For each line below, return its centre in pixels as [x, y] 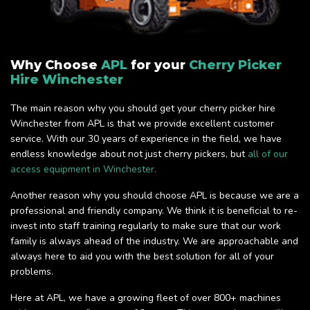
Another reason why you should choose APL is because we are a [155, 196]
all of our [268, 154]
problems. [32, 272]
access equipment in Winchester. [83, 170]
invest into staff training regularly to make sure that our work [146, 226]
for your [158, 65]
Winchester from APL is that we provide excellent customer [142, 124]
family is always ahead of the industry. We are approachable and [154, 241]
